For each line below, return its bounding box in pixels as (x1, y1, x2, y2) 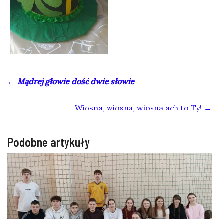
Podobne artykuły (7, 134, 90, 149)
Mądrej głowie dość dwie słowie (17, 76, 134, 86)
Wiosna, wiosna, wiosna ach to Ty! (75, 102, 204, 112)
